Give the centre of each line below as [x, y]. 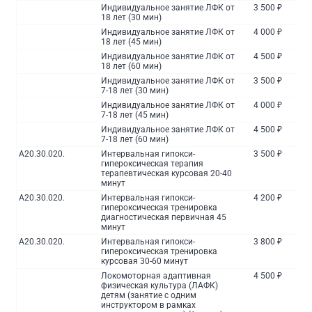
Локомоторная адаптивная [156, 276]
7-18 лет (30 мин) [135, 91]
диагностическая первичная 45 [164, 217]
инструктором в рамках [149, 305]
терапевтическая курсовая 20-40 [167, 173]
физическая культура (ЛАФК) [160, 286]
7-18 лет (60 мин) [135, 139]
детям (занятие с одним [149, 295]
